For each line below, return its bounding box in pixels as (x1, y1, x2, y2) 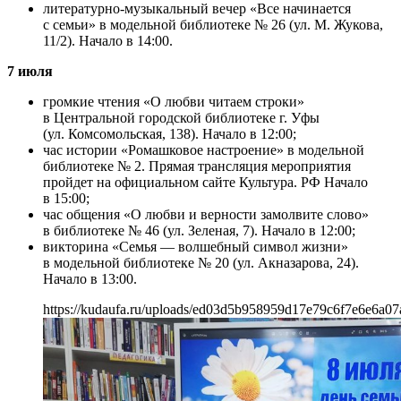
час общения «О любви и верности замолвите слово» (43, 207, 369, 223)
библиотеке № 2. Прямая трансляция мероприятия (43, 158, 351, 175)
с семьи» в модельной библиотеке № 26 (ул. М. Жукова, (43, 17, 383, 33)
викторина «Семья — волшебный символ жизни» (43, 239, 348, 255)
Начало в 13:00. (43, 271, 137, 287)
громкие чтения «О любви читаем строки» (43, 94, 304, 110)
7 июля (7, 64, 53, 80)
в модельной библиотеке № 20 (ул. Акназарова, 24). (43, 255, 359, 271)
